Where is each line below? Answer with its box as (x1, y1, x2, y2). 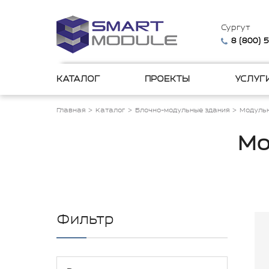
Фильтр (56, 211, 114, 228)
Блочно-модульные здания (135, 107, 229, 114)
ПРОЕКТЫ (145, 74, 190, 84)
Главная (56, 107, 85, 114)
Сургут (221, 23, 251, 32)
